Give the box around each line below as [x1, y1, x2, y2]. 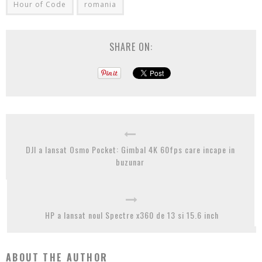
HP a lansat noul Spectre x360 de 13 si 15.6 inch [44, 209, 219, 222]
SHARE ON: [109, 40, 153, 54]
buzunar [116, 156, 144, 168]
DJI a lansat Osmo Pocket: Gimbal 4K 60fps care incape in [25, 143, 235, 156]
